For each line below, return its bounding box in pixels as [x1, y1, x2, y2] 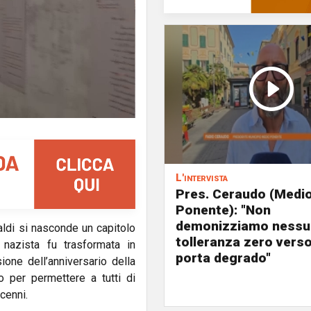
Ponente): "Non [176, 202, 271, 218]
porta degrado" [176, 250, 271, 266]
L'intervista [176, 171, 228, 184]
